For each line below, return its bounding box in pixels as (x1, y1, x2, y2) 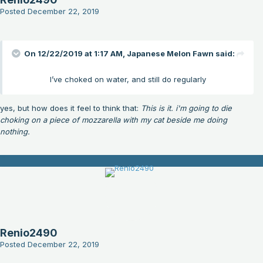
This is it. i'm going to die (141, 103, 232, 113)
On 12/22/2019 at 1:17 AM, (24, 49, 127, 59)
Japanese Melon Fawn (127, 49, 214, 59)
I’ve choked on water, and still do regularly (50, 75, 206, 85)
